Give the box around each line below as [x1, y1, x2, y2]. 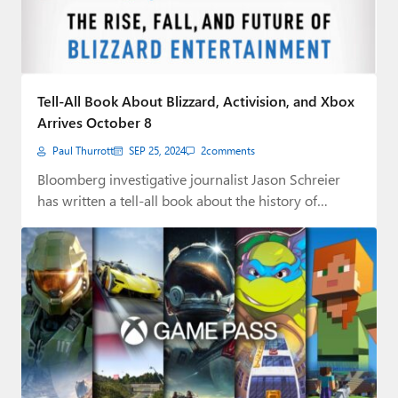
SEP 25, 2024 [129, 144, 186, 158]
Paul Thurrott [52, 144, 114, 158]
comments [206, 144, 255, 158]
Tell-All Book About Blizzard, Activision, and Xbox [37, 92, 354, 111]
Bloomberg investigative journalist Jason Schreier [37, 170, 340, 189]
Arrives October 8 [37, 113, 152, 132]
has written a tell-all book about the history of [37, 191, 317, 211]
